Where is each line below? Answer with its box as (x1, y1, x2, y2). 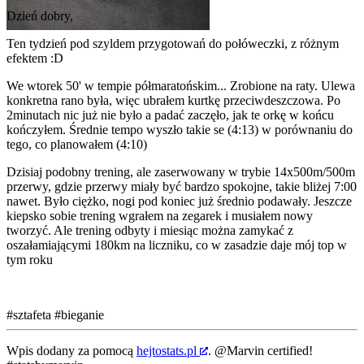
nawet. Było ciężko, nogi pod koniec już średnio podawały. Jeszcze (6, 193, 352, 208)
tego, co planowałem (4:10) (6, 136, 147, 151)
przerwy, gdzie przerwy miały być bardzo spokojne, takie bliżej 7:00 (6, 179, 357, 193)
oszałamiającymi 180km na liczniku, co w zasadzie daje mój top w (6, 237, 347, 252)
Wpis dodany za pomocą (6, 343, 136, 357)
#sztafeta (6, 307, 51, 322)
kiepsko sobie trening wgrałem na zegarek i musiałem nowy (6, 208, 313, 223)
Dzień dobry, (6, 8, 73, 23)
